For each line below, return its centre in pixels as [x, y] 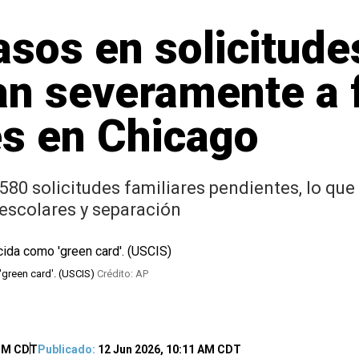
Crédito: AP [123, 274]
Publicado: [66, 349]
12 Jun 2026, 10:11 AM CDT [168, 349]
